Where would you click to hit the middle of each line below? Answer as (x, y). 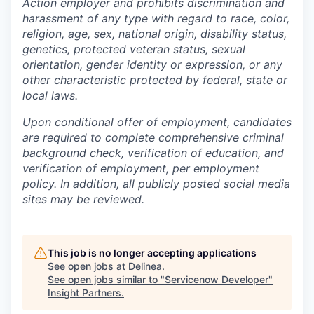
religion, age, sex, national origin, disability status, (155, 34)
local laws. (50, 95)
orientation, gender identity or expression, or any (152, 64)
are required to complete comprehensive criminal (153, 137)
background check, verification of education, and (153, 153)
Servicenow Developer (217, 279)
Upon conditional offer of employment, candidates (157, 122)
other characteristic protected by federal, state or (155, 80)
